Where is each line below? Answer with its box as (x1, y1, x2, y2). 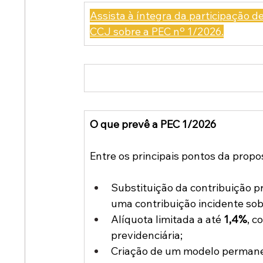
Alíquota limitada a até (111, 213, 224, 227)
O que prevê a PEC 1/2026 (90, 117, 217, 131)
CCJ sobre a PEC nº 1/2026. (90, 25, 224, 39)
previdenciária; (111, 228, 183, 242)
